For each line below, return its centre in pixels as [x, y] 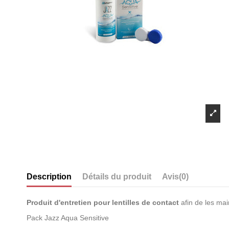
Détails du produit [117, 176]
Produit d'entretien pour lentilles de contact [103, 202]
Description [49, 176]
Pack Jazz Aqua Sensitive [68, 217]
